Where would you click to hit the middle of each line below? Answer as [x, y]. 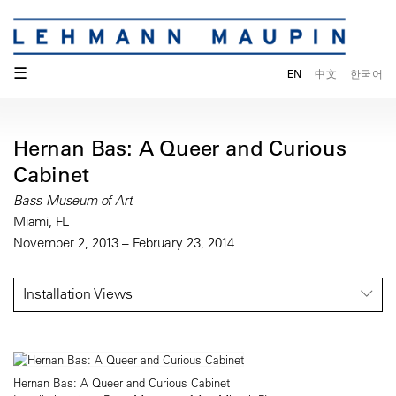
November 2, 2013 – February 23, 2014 [124, 243]
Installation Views [78, 294]
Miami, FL [42, 222]
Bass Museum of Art [73, 201]
